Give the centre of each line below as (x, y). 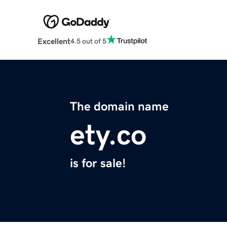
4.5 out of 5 (88, 41)
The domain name (119, 107)
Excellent (54, 41)
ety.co (108, 135)
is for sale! (98, 163)
